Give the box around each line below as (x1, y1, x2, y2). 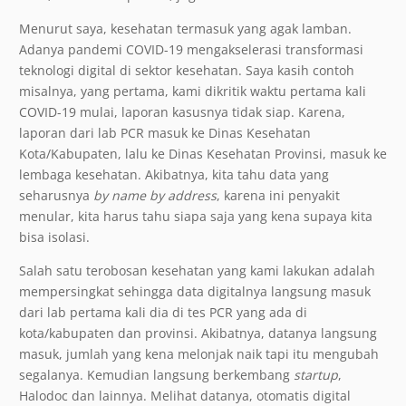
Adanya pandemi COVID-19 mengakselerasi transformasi (19, 41, 363, 59)
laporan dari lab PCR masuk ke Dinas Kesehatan (19, 124, 311, 142)
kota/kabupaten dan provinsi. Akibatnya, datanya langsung (19, 324, 377, 343)
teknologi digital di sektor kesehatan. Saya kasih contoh (19, 62, 354, 80)
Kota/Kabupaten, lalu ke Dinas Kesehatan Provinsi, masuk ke (19, 145, 387, 163)
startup (294, 366, 338, 384)
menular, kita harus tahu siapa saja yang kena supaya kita (19, 208, 372, 226)
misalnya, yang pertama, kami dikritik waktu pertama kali (19, 82, 366, 101)
